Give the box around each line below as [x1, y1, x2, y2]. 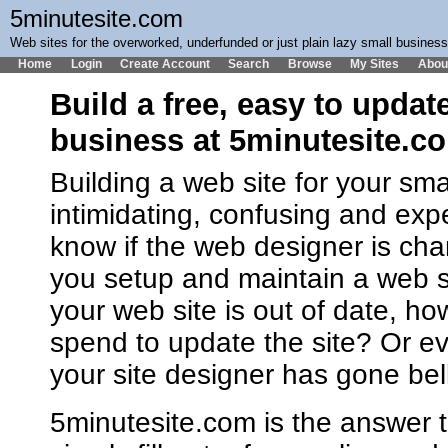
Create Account [120, 56, 211, 71]
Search [228, 56, 270, 71]
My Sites [350, 56, 400, 71]
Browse [287, 56, 332, 71]
